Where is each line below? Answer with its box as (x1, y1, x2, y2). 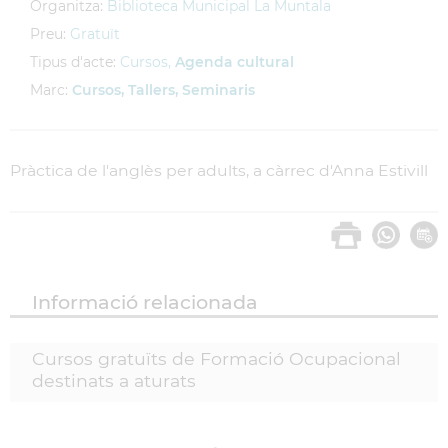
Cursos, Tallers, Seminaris (72, 81, 255, 99)
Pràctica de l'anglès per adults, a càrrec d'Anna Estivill (10, 161, 428, 180)
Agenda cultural (175, 53, 294, 71)
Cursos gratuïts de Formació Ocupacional (32, 348, 401, 369)
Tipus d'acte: (30, 53, 116, 71)
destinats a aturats (32, 370, 196, 391)
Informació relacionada (32, 290, 258, 314)
